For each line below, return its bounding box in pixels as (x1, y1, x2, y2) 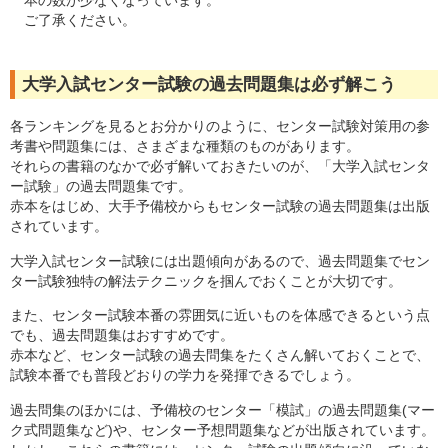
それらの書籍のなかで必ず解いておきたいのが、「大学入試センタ (10, 158, 430, 175)
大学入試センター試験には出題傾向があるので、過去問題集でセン (10, 252, 430, 269)
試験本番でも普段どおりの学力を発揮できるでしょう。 (10, 367, 360, 384)
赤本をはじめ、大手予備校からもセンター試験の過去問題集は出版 (10, 198, 430, 215)
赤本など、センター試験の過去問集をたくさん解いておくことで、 (10, 347, 430, 364)
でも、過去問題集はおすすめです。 (10, 327, 234, 344)
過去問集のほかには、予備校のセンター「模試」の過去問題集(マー (10, 401, 435, 418)
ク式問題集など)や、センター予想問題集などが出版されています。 (10, 421, 435, 438)
